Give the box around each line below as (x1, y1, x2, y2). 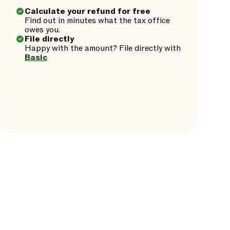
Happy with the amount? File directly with (25, 43, 181, 54)
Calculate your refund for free (25, 6, 150, 17)
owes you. (25, 24, 60, 35)
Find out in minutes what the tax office (25, 15, 170, 26)
